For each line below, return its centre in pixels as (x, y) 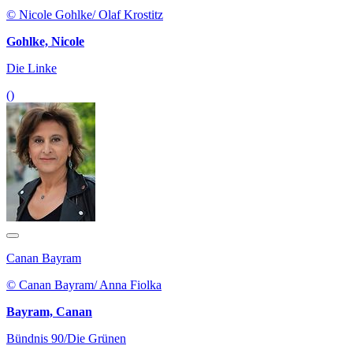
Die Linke (32, 69)
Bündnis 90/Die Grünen (66, 339)
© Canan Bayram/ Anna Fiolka (84, 285)
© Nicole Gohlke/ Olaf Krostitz (85, 15)
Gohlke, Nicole (45, 42)
